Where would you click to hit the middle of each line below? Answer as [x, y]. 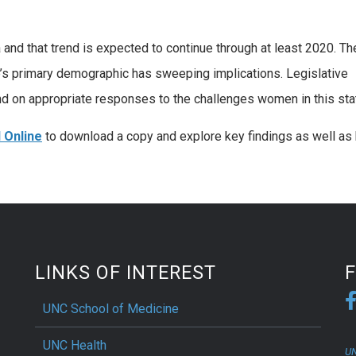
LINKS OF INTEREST [126, 273]
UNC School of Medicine [111, 309]
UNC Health [75, 346]
